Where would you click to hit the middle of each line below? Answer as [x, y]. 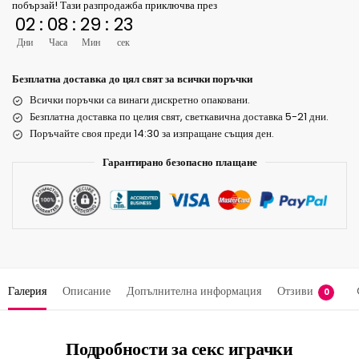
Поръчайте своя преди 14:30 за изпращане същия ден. [152, 134]
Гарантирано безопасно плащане [179, 163]
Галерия [27, 291]
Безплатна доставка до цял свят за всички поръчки [132, 79]
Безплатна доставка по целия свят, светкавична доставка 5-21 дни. [179, 117]
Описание [87, 291]
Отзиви [295, 291]
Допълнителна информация [194, 291]
